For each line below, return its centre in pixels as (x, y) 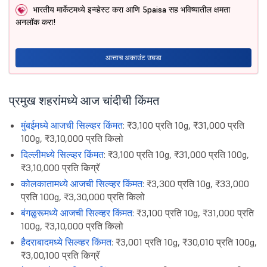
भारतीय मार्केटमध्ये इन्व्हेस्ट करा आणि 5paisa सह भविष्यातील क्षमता (130, 9)
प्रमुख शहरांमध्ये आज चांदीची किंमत (84, 101)
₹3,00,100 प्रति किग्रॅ (60, 255)
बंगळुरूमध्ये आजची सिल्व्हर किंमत (77, 213)
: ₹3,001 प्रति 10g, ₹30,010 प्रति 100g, (184, 242)
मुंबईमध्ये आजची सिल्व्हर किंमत (72, 125)
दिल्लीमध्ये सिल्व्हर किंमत (62, 155)
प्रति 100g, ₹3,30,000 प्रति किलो (83, 197)
